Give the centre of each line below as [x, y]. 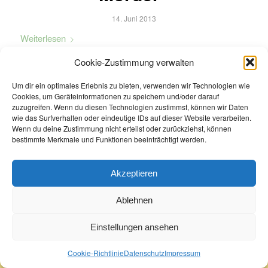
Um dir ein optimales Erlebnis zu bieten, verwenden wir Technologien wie [131, 85]
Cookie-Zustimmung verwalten [134, 62]
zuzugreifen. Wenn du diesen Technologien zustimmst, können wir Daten [130, 107]
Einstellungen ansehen [134, 227]
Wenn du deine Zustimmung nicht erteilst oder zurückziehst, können [122, 128]
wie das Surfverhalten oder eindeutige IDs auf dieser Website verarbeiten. [132, 118]
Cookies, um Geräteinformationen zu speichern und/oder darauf [115, 96]
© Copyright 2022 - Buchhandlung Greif [77, 229]
